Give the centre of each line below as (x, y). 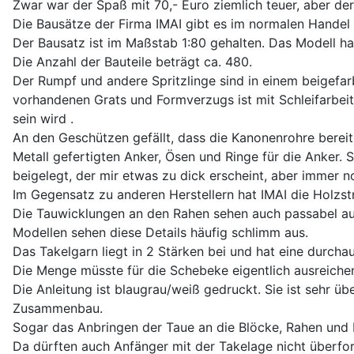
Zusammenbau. (58, 308)
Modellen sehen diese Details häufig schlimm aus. (160, 232)
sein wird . (43, 118)
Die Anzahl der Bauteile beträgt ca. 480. (132, 61)
